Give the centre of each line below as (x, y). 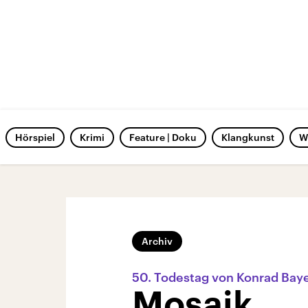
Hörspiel (35, 137)
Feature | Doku (163, 137)
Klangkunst (248, 137)
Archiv (157, 241)
